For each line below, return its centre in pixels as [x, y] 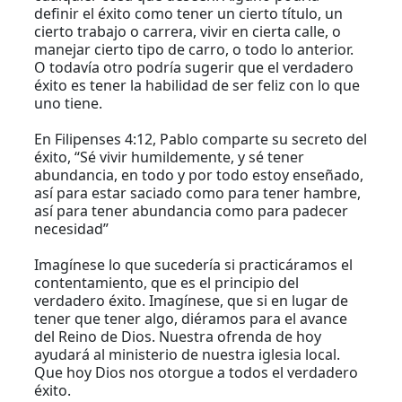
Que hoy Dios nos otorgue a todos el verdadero [197, 373]
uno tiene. [69, 104]
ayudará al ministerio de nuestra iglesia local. [188, 355]
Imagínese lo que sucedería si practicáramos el [194, 265]
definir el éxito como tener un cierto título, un [189, 14]
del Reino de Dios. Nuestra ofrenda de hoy [178, 337]
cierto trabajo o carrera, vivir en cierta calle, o [188, 32]
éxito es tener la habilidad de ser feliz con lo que [197, 86]
